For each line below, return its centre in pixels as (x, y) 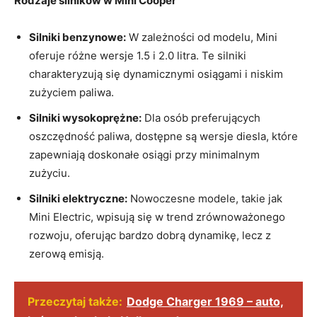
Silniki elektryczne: (78, 198)
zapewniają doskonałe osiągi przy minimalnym (144, 154)
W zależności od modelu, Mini (202, 37)
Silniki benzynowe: (77, 37)
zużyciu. (50, 173)
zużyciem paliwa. (71, 92)
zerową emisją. (67, 253)
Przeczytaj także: (75, 301)
